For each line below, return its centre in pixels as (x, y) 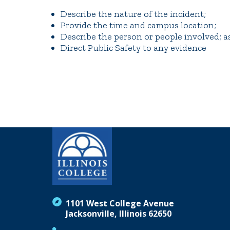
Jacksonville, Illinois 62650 (119, 214)
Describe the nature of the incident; (133, 14)
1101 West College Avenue (120, 204)
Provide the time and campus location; (138, 25)
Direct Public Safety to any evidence (133, 48)
